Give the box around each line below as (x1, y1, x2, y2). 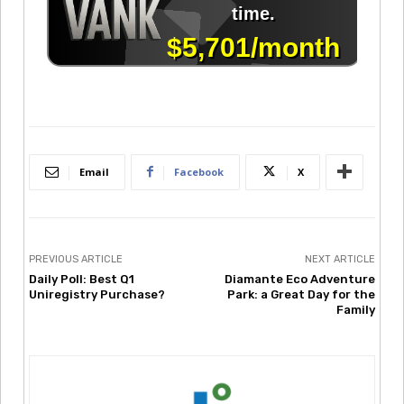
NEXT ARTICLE (304, 252, 375, 265)
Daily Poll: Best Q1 (29, 271, 134, 286)
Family (335, 302, 375, 317)
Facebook (174, 164, 224, 179)
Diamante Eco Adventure (224, 271, 375, 286)
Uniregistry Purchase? (29, 287, 165, 301)
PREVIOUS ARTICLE (29, 252, 123, 265)
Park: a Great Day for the (226, 287, 375, 301)
